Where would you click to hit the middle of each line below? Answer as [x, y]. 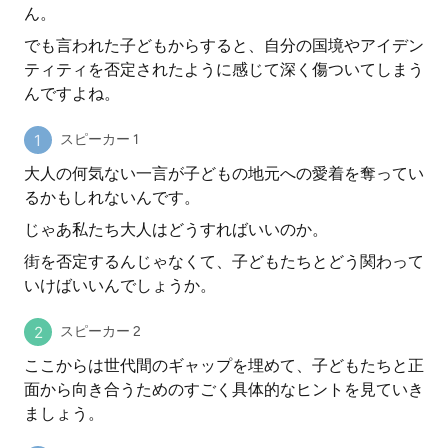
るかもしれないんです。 [112, 197]
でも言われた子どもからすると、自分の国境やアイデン [224, 45]
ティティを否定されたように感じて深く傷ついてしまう [224, 69]
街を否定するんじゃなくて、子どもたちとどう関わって [224, 261]
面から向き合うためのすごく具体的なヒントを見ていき [224, 389]
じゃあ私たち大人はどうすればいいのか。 [176, 229]
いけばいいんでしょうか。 [120, 285]
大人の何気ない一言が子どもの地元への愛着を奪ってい [224, 173]
